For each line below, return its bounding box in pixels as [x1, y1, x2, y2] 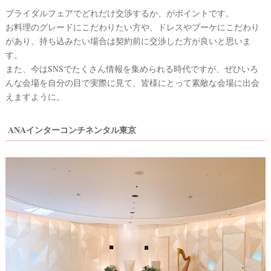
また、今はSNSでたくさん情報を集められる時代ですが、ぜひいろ [5, 62, 258, 74]
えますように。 [5, 90, 65, 102]
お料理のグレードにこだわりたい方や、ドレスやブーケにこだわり [5, 21, 260, 33]
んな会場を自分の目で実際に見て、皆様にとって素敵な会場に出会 [5, 76, 260, 88]
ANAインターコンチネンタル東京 [8, 123, 136, 136]
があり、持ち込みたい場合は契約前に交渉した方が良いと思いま [5, 34, 251, 47]
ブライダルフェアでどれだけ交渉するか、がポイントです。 [5, 7, 234, 19]
